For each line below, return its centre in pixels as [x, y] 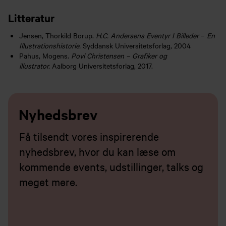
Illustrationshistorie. [51, 45]
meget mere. [48, 181]
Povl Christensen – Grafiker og [119, 55]
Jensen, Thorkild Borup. [58, 35]
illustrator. [36, 65]
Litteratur [31, 17]
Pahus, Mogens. [45, 55]
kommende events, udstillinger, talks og [111, 166]
